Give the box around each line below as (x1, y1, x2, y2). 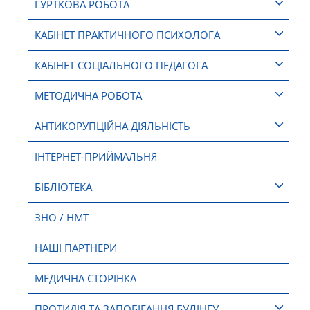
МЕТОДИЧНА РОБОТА (35, 89, 142, 103)
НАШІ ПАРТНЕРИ (35, 241, 117, 255)
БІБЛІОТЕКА (35, 180, 92, 194)
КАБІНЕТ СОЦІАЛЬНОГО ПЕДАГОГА (35, 58, 208, 73)
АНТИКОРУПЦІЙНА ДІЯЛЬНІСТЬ (35, 119, 190, 134)
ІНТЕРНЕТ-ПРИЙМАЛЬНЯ (35, 149, 157, 164)
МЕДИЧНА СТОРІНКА (35, 271, 136, 286)
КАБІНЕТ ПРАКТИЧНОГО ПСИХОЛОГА (35, 28, 220, 42)
